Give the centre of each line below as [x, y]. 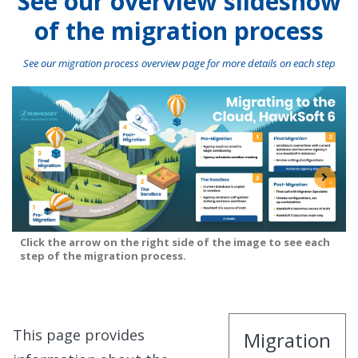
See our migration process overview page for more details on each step [179, 63]
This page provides [79, 334]
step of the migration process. [103, 256]
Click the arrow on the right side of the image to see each [175, 243]
